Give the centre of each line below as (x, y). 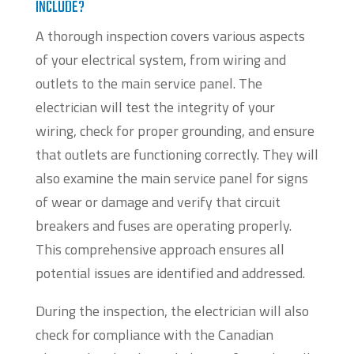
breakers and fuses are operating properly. (163, 226)
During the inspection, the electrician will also (172, 311)
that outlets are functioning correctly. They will (177, 155)
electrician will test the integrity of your (155, 107)
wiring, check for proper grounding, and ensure (175, 131)
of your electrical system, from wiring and (160, 60)
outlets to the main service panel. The (149, 84)
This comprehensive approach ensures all (160, 250)
